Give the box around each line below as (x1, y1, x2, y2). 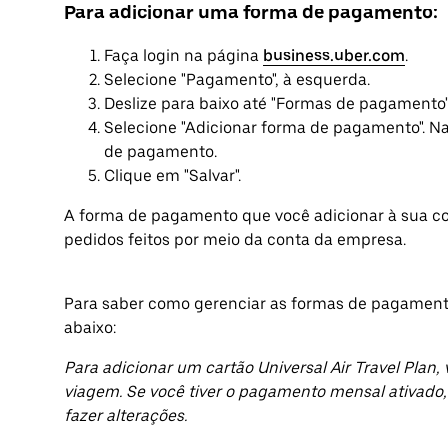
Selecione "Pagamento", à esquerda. (104, 69, 370, 89)
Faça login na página (104, 45, 263, 65)
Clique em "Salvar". (104, 165, 241, 185)
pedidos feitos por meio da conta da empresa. (64, 229, 406, 249)
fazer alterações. (64, 405, 187, 425)
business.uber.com (263, 45, 405, 65)
